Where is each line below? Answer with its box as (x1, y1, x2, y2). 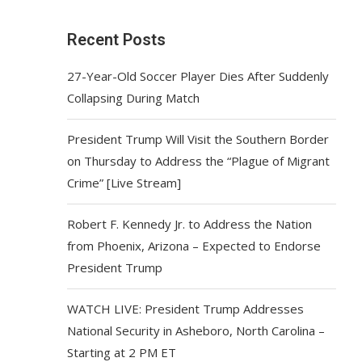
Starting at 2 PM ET (67, 344, 177, 360)
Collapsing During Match (67, 90, 200, 106)
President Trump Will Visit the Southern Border (67, 131, 330, 147)
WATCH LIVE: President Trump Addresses (67, 301, 305, 317)
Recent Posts (67, 30, 166, 49)
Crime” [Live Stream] (67, 175, 182, 191)
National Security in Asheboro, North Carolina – (67, 322, 326, 339)
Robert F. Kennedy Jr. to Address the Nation (67, 216, 313, 232)
